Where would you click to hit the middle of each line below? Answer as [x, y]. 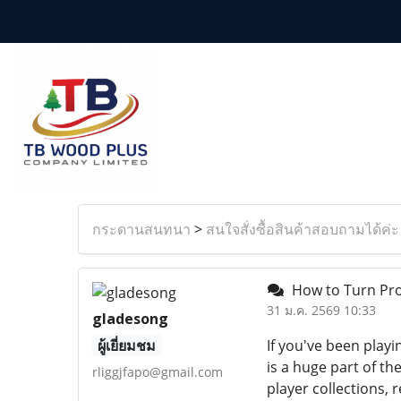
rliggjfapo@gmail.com [158, 372]
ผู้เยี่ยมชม [127, 346]
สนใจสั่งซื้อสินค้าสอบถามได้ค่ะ [303, 229]
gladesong [130, 319]
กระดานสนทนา [141, 229]
